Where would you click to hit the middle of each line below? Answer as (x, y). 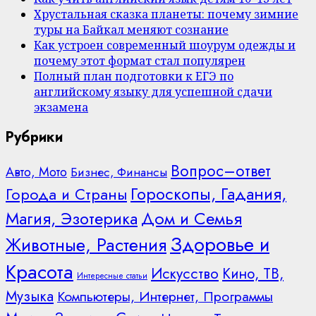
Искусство (185, 273)
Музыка (30, 296)
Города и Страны (66, 194)
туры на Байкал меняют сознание (131, 30)
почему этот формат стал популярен (140, 61)
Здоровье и (220, 244)
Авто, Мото (36, 172)
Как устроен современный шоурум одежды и (165, 45)
